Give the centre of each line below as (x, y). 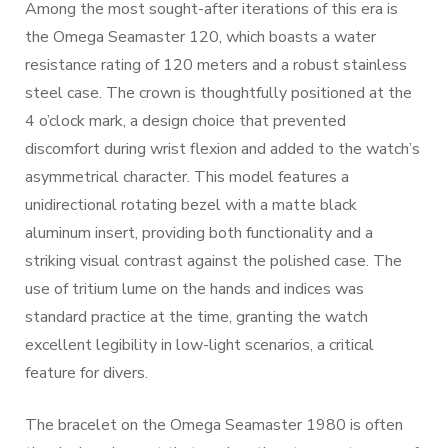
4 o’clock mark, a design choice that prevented (185, 121)
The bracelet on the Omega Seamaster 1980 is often (214, 425)
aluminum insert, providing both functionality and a (199, 233)
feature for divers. (86, 373)
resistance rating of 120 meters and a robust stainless (216, 65)
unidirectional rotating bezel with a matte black (191, 205)
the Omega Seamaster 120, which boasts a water (200, 37)
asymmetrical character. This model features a (187, 177)
